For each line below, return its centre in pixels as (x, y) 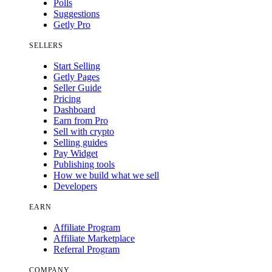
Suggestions (76, 14)
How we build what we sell (106, 175)
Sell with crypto (84, 132)
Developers (75, 186)
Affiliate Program (87, 228)
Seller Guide (77, 88)
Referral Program (87, 250)
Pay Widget (76, 154)
